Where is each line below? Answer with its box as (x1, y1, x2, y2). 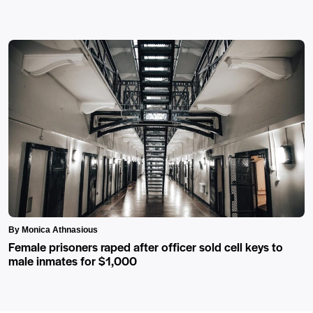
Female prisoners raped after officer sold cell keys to (8, 238, 283, 256)
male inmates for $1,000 (8, 252, 137, 270)
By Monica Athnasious (8, 225, 98, 235)
